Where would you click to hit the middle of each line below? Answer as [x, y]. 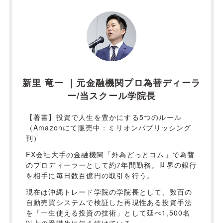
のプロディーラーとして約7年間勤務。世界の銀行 [111, 165]
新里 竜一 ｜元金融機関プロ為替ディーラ [111, 83]
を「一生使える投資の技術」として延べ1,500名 [108, 213]
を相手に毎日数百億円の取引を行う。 [90, 175]
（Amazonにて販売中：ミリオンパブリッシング [109, 128]
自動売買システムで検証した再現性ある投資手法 [109, 202]
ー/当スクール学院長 [111, 96]
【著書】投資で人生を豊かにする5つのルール [104, 117]
